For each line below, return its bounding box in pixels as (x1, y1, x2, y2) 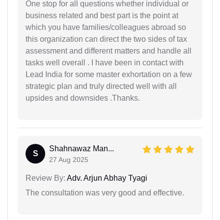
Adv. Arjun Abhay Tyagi (65, 173, 147, 182)
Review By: (26, 173, 65, 182)
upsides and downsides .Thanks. (26, 93, 140, 102)
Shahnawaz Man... (49, 144, 114, 153)
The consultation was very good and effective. (26, 188, 184, 197)
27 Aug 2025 (49, 155, 88, 164)
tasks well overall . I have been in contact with (26, 58, 184, 67)
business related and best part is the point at (26, 11, 178, 20)
